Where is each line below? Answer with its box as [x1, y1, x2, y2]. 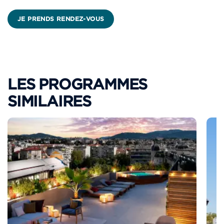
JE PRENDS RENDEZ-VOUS [17, 15, 104, 23]
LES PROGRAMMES [7, 75, 147, 94]
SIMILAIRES [7, 92, 91, 111]
